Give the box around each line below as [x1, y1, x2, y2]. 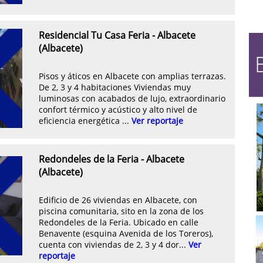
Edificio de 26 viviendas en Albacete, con [39, 194, 197, 205]
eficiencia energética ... [39, 114, 131, 126]
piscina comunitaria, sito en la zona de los [39, 205, 204, 217]
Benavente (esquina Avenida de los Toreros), [39, 227, 213, 239]
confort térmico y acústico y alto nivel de [39, 103, 197, 115]
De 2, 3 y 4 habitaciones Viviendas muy [39, 81, 191, 93]
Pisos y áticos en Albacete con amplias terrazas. [39, 70, 226, 82]
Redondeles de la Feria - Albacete [39, 152, 184, 166]
